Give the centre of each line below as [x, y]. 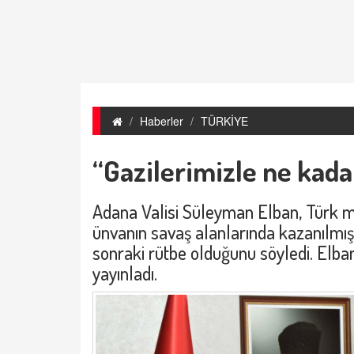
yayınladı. [127, 273]
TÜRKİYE [224, 121]
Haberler [162, 121]
